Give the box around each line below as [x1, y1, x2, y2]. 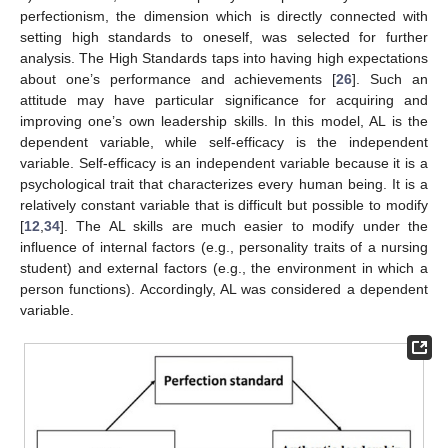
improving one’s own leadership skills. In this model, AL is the [20, 113, 428, 130]
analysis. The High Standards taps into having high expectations [20, 50, 428, 67]
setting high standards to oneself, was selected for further [20, 29, 428, 46]
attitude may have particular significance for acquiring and [20, 92, 428, 109]
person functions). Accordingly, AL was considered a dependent [20, 281, 428, 298]
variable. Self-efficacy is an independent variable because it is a [20, 155, 428, 172]
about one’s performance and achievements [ [20, 71, 337, 88]
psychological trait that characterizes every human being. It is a [20, 176, 428, 193]
